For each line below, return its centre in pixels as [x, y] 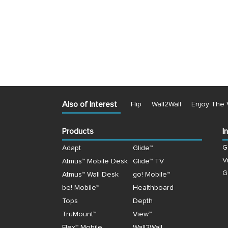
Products [78, 131]
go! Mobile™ [151, 175]
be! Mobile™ [81, 188]
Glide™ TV [148, 161]
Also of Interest [90, 104]
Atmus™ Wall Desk [90, 175]
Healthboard [153, 188]
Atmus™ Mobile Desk [95, 161]
